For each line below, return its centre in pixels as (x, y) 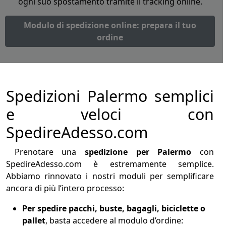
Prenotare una (45, 152)
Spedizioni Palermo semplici (110, 96)
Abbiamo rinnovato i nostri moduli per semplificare (110, 176)
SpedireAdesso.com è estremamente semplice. (110, 164)
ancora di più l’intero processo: (65, 188)
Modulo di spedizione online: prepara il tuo (110, 25)
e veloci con (110, 115)
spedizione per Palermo (138, 152)
